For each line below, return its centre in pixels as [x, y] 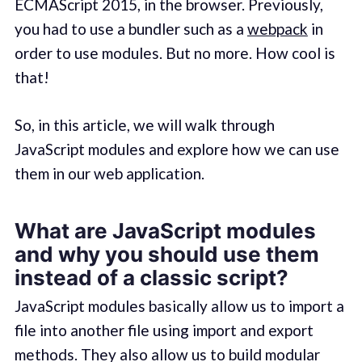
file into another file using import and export [164, 330]
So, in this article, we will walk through [144, 124]
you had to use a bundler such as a [130, 29]
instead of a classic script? [151, 278]
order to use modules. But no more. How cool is [175, 53]
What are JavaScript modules [165, 231]
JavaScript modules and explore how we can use [177, 149]
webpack [277, 29]
